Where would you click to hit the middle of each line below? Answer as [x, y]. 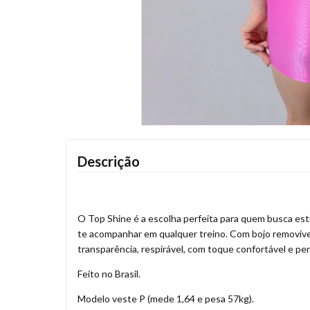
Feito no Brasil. [109, 274]
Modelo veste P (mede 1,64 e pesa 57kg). [166, 299]
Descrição [109, 162]
